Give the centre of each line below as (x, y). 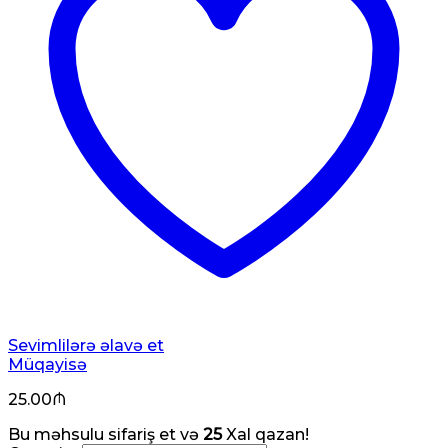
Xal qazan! (265, 434)
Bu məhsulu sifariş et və (105, 434)
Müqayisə (47, 364)
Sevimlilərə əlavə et (86, 345)
